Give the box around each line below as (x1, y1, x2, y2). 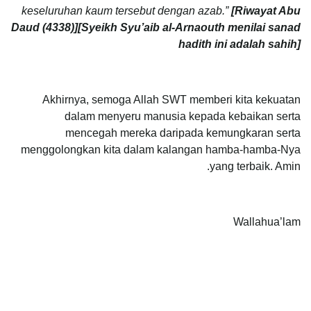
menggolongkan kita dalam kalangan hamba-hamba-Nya (21, 143, 301, 155)
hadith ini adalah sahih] (178, 37, 301, 50)
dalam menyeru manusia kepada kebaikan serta (65, 110, 301, 122)
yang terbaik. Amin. (210, 160, 301, 172)
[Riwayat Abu (231, 4, 301, 17)
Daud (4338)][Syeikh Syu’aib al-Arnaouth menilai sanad (11, 21, 301, 33)
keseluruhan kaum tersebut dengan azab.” (22, 4, 231, 17)
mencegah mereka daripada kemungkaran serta (65, 126, 301, 139)
